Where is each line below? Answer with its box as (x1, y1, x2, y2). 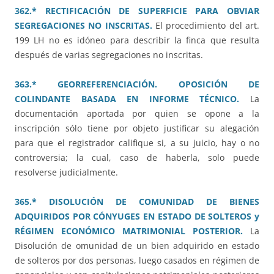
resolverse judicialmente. (15, 166, 118, 179)
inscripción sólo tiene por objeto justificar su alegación (15, 122, 259, 135)
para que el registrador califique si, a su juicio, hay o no (15, 137, 259, 149)
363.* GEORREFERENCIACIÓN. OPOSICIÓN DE (15, 78, 259, 91)
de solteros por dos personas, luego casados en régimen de (15, 254, 259, 267)
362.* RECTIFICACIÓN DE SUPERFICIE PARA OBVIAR (15, 5, 259, 17)
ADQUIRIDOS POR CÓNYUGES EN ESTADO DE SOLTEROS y (15, 210, 259, 223)
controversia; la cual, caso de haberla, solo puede (15, 152, 259, 164)
